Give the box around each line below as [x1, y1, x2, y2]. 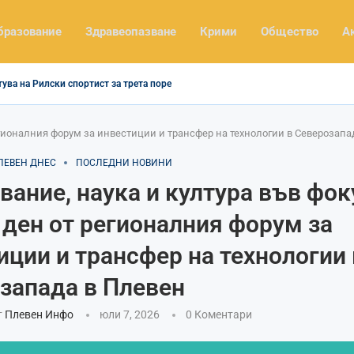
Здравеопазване [85, 24, 176, 39]
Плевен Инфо [4, 307, 73, 321]
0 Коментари [185, 307, 252, 321]
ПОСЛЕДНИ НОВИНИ [75, 156, 172, 168]
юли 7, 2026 [99, 307, 160, 321]
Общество [261, 24, 318, 39]
